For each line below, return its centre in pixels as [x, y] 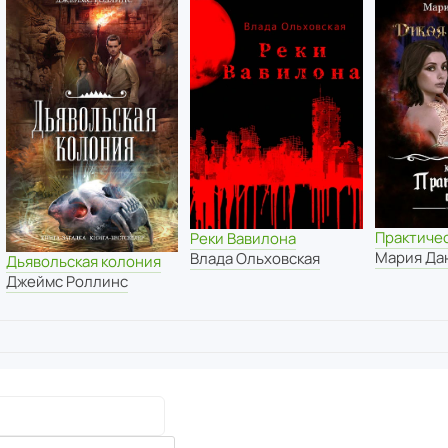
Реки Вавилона [243, 239]
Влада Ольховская [255, 259]
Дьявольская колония [83, 262]
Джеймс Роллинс [66, 282]
